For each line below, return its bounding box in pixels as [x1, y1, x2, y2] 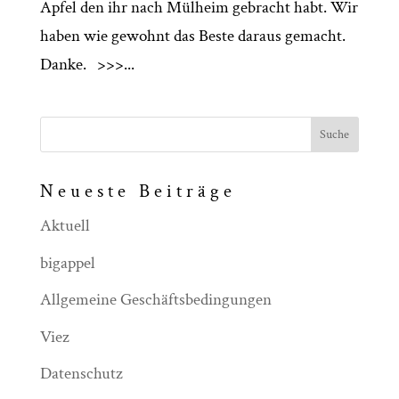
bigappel [39, 251, 95, 274]
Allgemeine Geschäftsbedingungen [39, 289, 272, 311]
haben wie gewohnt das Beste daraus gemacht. [39, 25, 346, 47]
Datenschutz [39, 362, 123, 385]
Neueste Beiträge [39, 179, 236, 203]
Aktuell [39, 215, 90, 237]
